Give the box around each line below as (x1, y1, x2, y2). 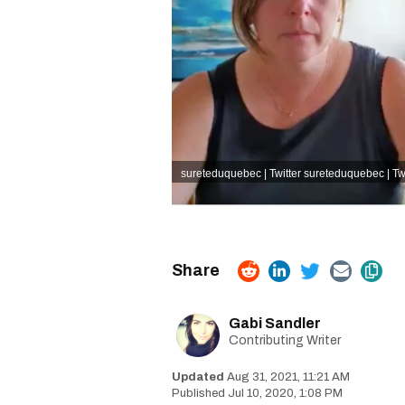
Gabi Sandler (229, 316, 321, 331)
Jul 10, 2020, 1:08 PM (228, 387, 343, 400)
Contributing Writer (229, 334, 341, 347)
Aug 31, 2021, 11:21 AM (227, 371, 350, 383)
